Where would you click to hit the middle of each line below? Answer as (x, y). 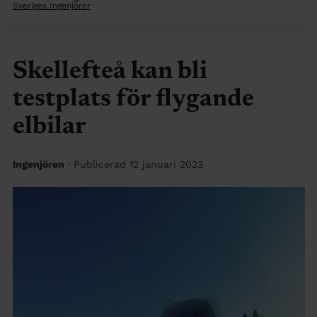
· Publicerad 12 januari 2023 (135, 164)
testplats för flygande (133, 100)
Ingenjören (38, 164)
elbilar (49, 127)
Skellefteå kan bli (110, 72)
